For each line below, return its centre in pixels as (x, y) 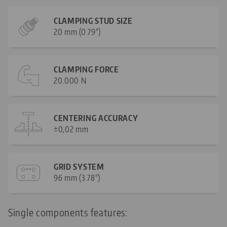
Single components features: (68, 212)
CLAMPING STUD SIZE (93, 21)
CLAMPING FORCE (86, 69)
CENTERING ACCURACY (96, 118)
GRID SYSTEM (79, 166)
